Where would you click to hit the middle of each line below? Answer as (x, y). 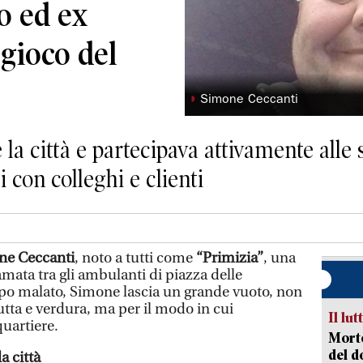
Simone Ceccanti (250, 100)
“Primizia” (230, 258)
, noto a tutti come (135, 258)
